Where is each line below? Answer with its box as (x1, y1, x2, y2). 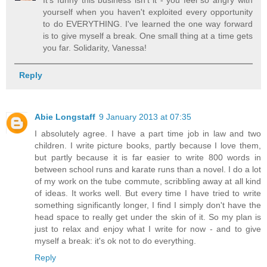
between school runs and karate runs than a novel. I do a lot (35, 164, 261, 174)
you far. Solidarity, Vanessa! (43, 43, 147, 53)
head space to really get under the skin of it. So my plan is (35, 212, 261, 222)
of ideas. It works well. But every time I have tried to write (35, 188, 261, 198)
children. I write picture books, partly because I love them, (35, 140, 261, 150)
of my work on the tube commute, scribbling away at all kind (35, 176, 261, 186)
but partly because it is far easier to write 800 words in (35, 152, 261, 162)
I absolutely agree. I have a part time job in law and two (35, 128, 261, 138)
